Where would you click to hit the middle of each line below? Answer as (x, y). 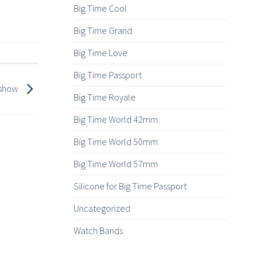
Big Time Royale (105, 97)
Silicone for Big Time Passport (130, 186)
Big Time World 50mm (116, 142)
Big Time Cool (100, 8)
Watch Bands (98, 231)
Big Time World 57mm (116, 164)
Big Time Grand (103, 31)
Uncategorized (102, 208)
